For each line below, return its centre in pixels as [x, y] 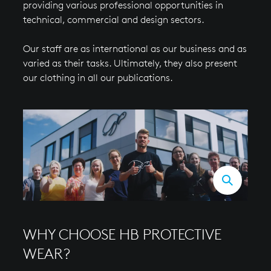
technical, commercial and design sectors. [113, 20]
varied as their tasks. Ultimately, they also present [130, 63]
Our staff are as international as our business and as [135, 49]
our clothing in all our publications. [98, 78]
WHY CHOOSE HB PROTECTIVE [122, 234]
